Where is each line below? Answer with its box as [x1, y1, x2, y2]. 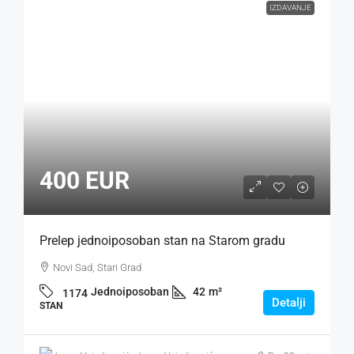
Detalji [272, 295, 306, 310]
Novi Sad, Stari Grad [53, 261, 141, 273]
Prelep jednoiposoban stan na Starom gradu [40, 232, 285, 248]
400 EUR [40, 166, 130, 194]
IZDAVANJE [269, 2, 311, 12]
